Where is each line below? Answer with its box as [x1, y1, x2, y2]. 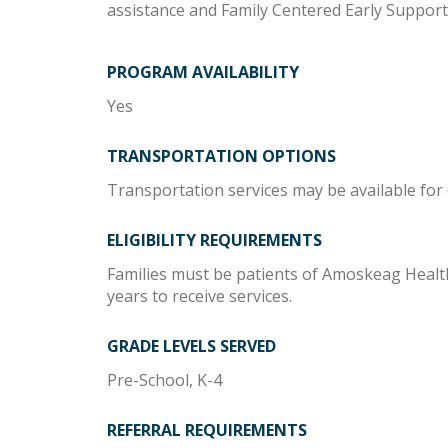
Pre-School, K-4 [107, 368, 222, 391]
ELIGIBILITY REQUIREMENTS [107, 228, 322, 251]
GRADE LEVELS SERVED [107, 334, 276, 357]
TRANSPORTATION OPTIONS [107, 144, 336, 167]
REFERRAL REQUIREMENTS [107, 418, 307, 441]
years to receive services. [107, 284, 292, 307]
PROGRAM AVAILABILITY [107, 60, 299, 83]
